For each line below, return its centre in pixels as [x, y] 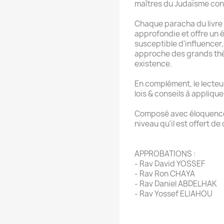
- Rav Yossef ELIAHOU [173, 193]
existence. [153, 63]
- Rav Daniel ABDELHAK [176, 183]
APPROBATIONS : [165, 153]
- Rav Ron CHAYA [165, 173]
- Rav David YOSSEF [170, 163]
